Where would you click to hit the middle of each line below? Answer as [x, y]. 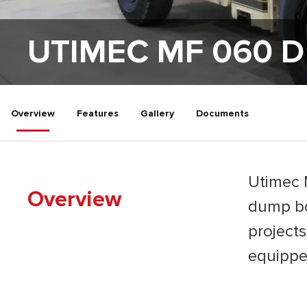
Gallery [157, 113]
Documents [222, 113]
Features [98, 113]
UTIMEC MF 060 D [166, 52]
